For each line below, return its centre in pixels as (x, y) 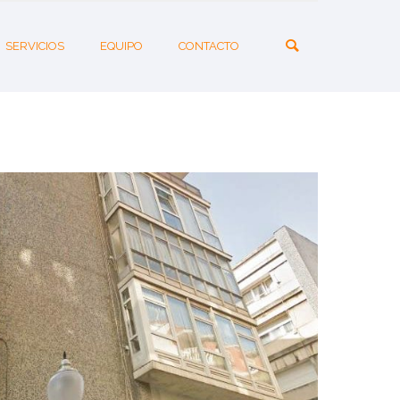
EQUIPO (121, 46)
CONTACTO (209, 46)
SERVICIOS (35, 46)
